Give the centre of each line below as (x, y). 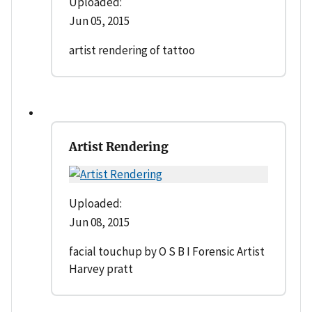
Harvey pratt (101, 269)
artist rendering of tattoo (132, 50)
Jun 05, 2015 (99, 21)
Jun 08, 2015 (99, 223)
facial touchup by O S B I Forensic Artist (167, 252)
